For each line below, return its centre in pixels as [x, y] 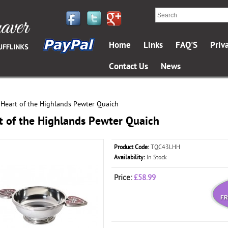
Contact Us [129, 67]
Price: [124, 178]
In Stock [156, 157]
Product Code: [132, 147]
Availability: [130, 157]
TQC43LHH [165, 147]
